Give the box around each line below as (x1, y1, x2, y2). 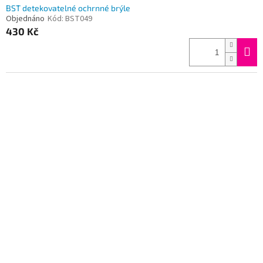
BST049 (65, 13, 92, 25)
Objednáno (6, 13, 45, 25)
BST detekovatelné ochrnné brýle (6, 3, 130, 14)
